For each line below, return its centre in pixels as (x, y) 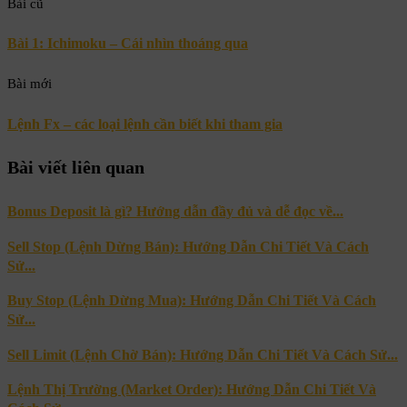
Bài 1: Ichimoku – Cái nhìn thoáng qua (128, 44)
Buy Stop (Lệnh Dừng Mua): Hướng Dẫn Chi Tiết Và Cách (192, 301)
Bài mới (30, 84)
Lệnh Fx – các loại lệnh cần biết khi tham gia (145, 124)
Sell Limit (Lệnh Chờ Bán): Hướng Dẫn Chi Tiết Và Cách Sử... (203, 354)
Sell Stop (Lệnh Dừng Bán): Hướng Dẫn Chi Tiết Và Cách (188, 246)
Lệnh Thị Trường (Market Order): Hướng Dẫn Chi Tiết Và (192, 390)
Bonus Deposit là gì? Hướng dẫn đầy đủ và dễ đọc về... (175, 212)
